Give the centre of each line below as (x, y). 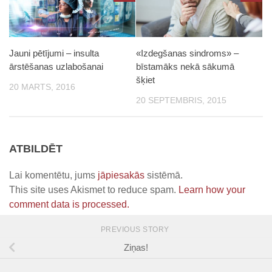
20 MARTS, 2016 (42, 87)
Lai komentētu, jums (53, 175)
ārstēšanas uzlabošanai (56, 66)
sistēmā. (164, 175)
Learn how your (212, 190)
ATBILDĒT (36, 149)
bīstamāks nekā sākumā (185, 66)
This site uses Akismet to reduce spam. (94, 190)
